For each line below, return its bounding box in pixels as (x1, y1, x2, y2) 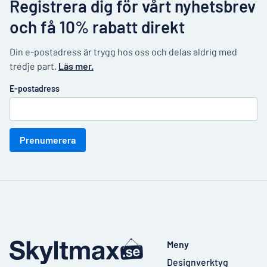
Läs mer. (58, 60, 94, 72)
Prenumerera (20, 134, 76, 145)
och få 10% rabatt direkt (10, 17, 185, 37)
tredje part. (10, 60, 58, 72)
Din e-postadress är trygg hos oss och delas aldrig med (10, 46, 237, 57)
